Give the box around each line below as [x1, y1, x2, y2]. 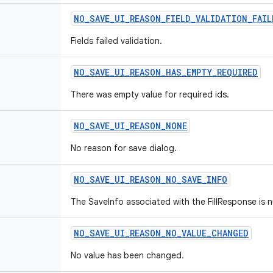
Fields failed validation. [71, 35, 162, 46]
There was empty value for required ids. [71, 89, 229, 100]
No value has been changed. [71, 250, 184, 261]
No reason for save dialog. [71, 143, 177, 154]
